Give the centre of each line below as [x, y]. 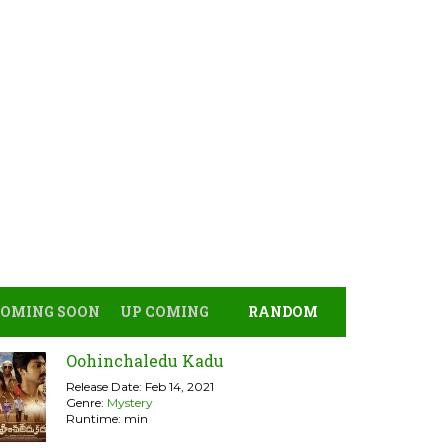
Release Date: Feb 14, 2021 [140, 386]
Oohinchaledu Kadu [145, 360]
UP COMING [164, 311]
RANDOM [282, 311]
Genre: [86, 402]
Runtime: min [107, 418]
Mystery [130, 402]
